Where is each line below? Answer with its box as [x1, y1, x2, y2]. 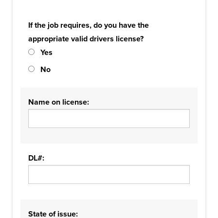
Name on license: [28, 97, 89, 107]
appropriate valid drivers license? [28, 34, 144, 44]
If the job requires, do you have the [28, 20, 149, 30]
